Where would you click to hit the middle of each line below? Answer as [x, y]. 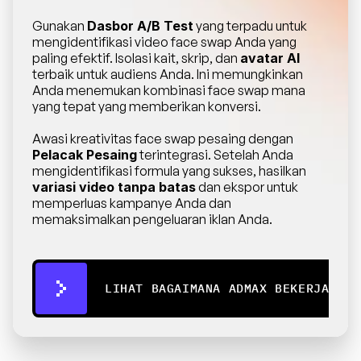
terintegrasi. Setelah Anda [215, 155]
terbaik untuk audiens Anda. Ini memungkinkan [168, 74]
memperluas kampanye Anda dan [132, 203]
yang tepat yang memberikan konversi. [147, 106]
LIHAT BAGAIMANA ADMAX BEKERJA [217, 288]
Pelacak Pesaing [85, 155]
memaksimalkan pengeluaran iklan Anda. [152, 219]
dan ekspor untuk [247, 187]
